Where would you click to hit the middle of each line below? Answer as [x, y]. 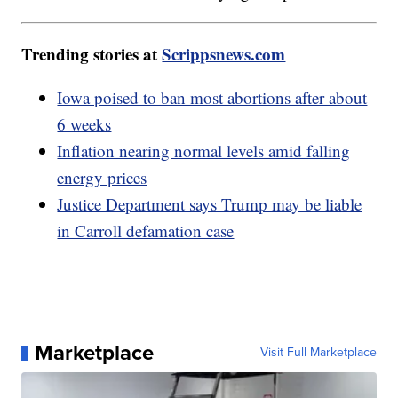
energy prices [102, 178]
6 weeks [84, 124]
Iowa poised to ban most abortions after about [212, 98]
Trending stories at [92, 54]
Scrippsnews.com [224, 54]
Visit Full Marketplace [318, 353]
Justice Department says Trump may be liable [210, 204]
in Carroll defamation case [146, 231]
